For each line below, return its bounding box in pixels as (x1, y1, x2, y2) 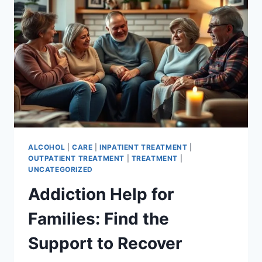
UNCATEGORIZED (28, 165, 93, 174)
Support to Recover (28, 233, 182, 254)
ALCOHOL (28, 143, 65, 152)
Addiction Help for (28, 184, 174, 205)
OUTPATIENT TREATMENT (28, 154, 125, 163)
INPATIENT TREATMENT (99, 143, 188, 152)
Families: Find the (28, 209, 169, 229)
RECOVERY (78, 5, 125, 15)
